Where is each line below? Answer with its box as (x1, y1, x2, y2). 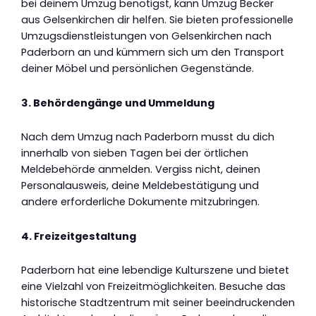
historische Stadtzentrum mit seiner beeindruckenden (21, 296, 295, 310)
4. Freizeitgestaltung (21, 229, 136, 243)
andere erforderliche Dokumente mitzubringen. (21, 195, 260, 209)
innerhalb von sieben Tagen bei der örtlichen (21, 146, 248, 161)
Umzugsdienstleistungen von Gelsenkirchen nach (21, 29, 272, 44)
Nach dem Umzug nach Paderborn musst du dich (21, 130, 274, 145)
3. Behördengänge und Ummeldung (21, 95, 214, 110)
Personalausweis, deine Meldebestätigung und (21, 178, 259, 193)
